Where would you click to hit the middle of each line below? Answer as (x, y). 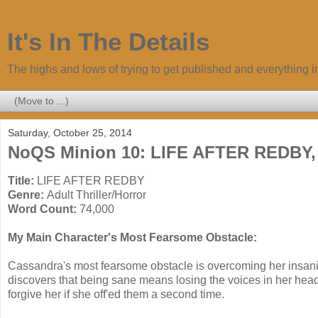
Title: (22, 180)
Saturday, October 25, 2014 (70, 133)
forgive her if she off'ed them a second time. (116, 294)
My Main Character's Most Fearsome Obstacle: (132, 237)
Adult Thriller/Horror (97, 194)
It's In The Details (108, 42)
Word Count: (44, 209)
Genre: (27, 194)
